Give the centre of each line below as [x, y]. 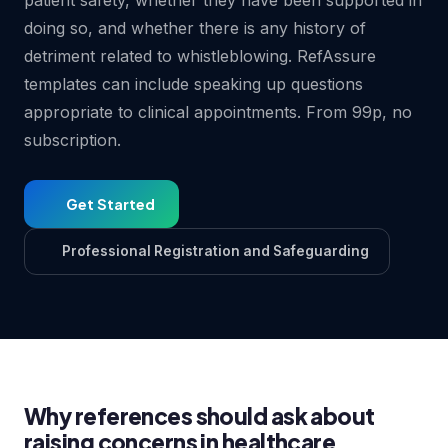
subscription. [72, 140]
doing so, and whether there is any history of [195, 28]
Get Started [110, 204]
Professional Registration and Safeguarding [215, 251]
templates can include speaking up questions [193, 84]
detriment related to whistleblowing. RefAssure [200, 56]
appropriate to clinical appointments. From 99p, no [218, 112]
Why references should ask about [199, 416]
